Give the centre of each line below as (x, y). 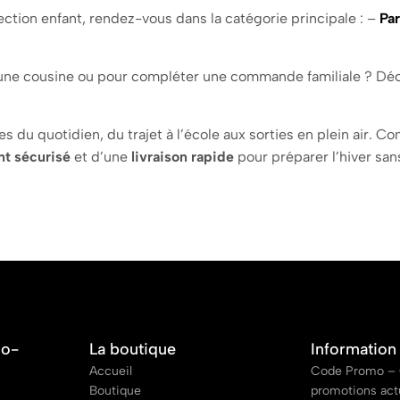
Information (354, 349)
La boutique (132, 349)
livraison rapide (183, 157)
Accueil (110, 371)
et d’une (101, 157)
